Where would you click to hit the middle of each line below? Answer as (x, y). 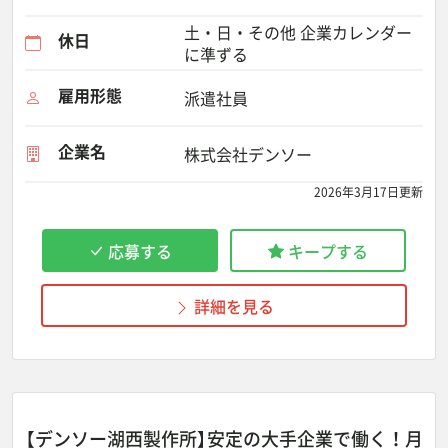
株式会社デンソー (248, 154)
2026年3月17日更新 (368, 192)
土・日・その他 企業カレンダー (298, 32)
